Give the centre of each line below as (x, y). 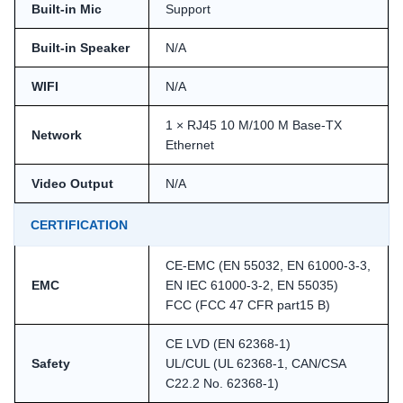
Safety (51, 363)
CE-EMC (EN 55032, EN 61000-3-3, (268, 265)
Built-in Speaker (81, 47)
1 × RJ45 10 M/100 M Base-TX (254, 125)
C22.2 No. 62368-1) (222, 383)
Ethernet (190, 144)
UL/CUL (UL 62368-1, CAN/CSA (256, 363)
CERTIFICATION (79, 224)
